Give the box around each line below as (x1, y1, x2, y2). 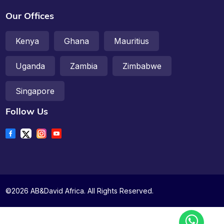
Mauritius (114, 36, 149, 46)
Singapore (15, 86, 55, 96)
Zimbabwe (122, 61, 162, 71)
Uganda (15, 61, 45, 71)
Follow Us (5, 105, 48, 117)
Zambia (70, 61, 98, 71)
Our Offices (5, 10, 54, 22)
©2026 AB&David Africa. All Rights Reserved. (5, 186, 154, 195)
